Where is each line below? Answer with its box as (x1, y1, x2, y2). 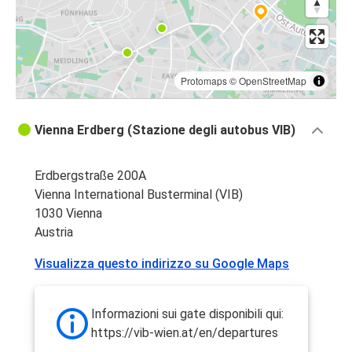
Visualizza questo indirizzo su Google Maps (35, 256, 289, 272)
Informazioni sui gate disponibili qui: (91, 306, 284, 322)
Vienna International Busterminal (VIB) (35, 187, 243, 203)
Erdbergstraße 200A (35, 168, 146, 184)
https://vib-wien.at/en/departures (91, 325, 278, 341)
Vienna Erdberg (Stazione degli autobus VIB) (35, 123, 295, 138)
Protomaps (181, 74, 227, 88)
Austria (35, 225, 73, 240)
